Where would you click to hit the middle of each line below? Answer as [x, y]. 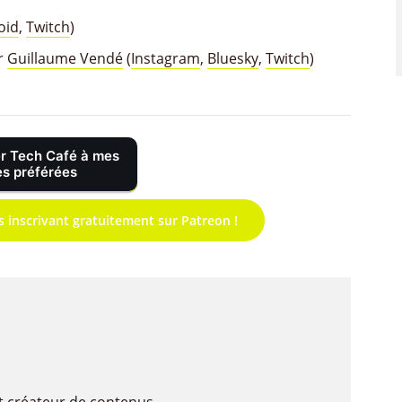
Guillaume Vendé [65, 58]
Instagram [166, 58]
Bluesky [233, 58]
